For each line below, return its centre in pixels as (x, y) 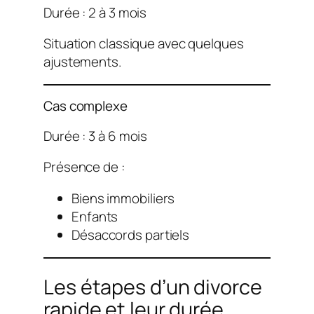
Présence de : (84, 167)
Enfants (95, 217)
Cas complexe (86, 105)
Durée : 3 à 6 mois (96, 136)
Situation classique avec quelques (144, 44)
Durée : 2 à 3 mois (95, 12)
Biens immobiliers (123, 199)
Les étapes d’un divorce (153, 286)
